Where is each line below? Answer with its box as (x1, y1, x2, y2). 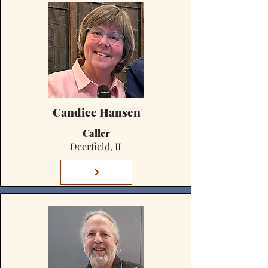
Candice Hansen (52, 104, 141, 120)
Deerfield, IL (69, 140, 123, 153)
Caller (83, 127, 110, 139)
